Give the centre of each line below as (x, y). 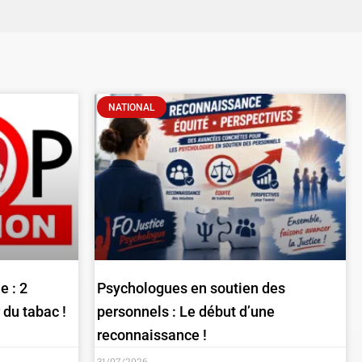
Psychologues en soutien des (191, 288)
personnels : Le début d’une (186, 311)
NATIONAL (132, 107)
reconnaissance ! (152, 335)
